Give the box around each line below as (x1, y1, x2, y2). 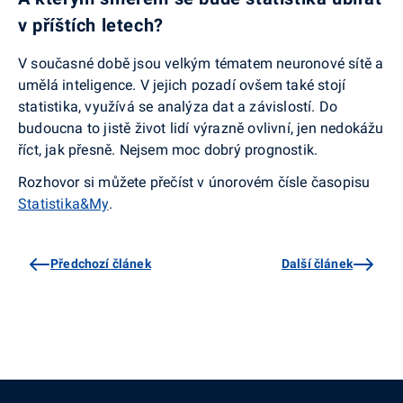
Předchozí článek (50, 256, 151, 272)
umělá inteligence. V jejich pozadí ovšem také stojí (18, 76, 346, 94)
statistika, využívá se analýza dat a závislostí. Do (18, 98, 338, 116)
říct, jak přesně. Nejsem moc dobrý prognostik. (18, 141, 318, 159)
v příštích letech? (18, 14, 164, 37)
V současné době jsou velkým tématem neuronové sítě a (18, 55, 384, 73)
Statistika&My (18, 195, 109, 213)
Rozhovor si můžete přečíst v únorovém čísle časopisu (18, 174, 371, 192)
